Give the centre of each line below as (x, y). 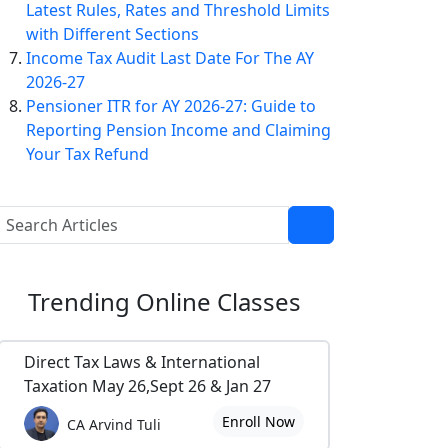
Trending (81, 301)
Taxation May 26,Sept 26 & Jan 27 (147, 386)
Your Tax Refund (87, 154)
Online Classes (218, 301)
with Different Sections (112, 34)
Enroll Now (258, 421)
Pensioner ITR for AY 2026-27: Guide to (171, 106)
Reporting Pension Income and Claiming (178, 130)
